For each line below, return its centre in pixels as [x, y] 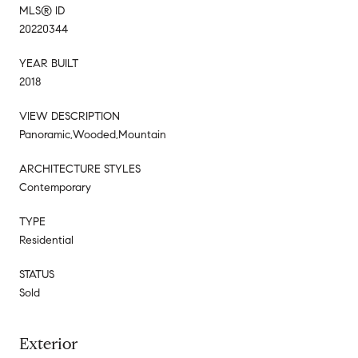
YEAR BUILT [49, 63]
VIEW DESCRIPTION [70, 116]
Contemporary [55, 187]
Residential [46, 240]
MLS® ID [42, 10]
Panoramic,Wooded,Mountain [93, 134]
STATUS [37, 274]
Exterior [48, 344]
